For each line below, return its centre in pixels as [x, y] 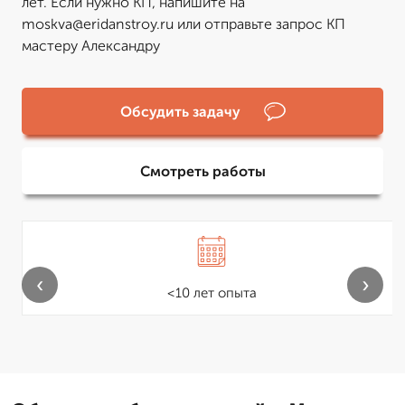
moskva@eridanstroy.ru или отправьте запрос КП [184, 24]
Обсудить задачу [180, 111]
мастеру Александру [91, 46]
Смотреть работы [202, 171]
